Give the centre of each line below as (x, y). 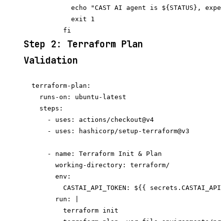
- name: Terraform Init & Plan (93, 154)
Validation (51, 61)
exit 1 (59, 19)
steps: (43, 109)
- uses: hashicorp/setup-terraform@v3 (107, 131)
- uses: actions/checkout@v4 (89, 120)
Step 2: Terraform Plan (83, 44)
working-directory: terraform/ (97, 165)
